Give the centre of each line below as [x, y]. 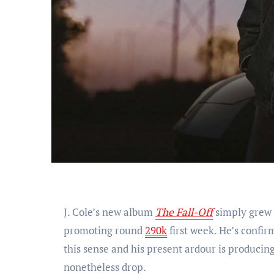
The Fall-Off [184, 212]
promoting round [104, 231]
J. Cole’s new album [113, 212]
